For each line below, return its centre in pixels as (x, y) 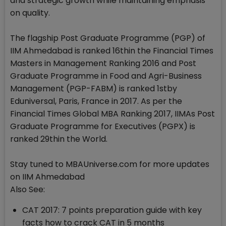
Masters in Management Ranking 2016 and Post (103, 64)
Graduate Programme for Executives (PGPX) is (103, 127)
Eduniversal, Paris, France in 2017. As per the (96, 101)
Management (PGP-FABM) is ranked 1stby (94, 89)
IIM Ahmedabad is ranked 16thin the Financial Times (112, 51)
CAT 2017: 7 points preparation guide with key (112, 210)
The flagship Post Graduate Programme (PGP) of (108, 38)
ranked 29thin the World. (59, 139)
